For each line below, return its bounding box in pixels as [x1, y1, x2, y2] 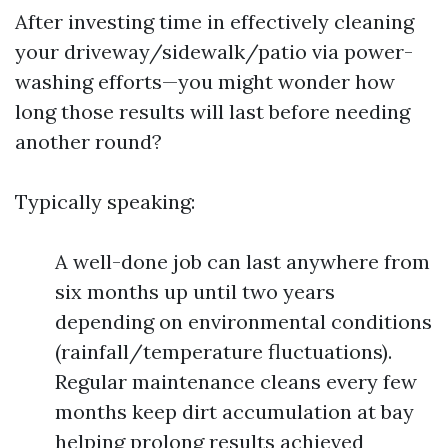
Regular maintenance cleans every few [55, 369, 417, 394]
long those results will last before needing [15, 99, 410, 124]
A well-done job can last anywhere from [55, 249, 430, 274]
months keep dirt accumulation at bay [55, 399, 414, 424]
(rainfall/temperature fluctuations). [55, 339, 392, 364]
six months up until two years [55, 279, 335, 304]
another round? [15, 129, 162, 154]
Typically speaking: [15, 189, 195, 214]
